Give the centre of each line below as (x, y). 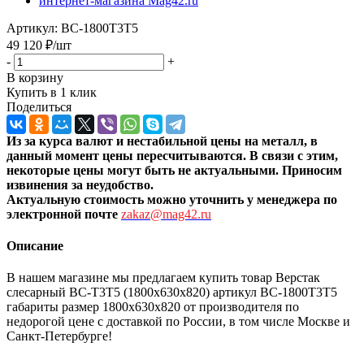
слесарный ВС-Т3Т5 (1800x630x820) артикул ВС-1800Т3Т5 (172, 292)
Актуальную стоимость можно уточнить (127, 199)
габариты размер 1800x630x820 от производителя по (153, 307)
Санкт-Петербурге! (59, 336)
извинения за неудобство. (80, 184)
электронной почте (64, 214)
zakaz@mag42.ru (166, 214)
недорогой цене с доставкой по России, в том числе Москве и (178, 322)
